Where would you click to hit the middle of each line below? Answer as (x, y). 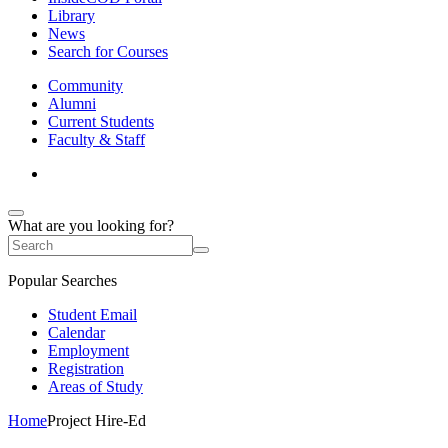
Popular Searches (62, 280)
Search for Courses (108, 51)
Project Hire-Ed (96, 420)
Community (85, 85)
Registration (86, 368)
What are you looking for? (91, 225)
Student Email (92, 314)
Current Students (101, 121)
